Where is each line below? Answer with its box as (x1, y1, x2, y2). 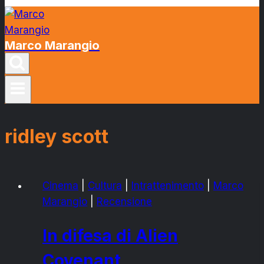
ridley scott (5, 125, 108, 148)
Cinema (42, 179, 78, 192)
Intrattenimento (131, 179, 204, 192)
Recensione (97, 195, 152, 207)
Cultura (88, 179, 122, 192)
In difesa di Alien (42, 225, 178, 246)
